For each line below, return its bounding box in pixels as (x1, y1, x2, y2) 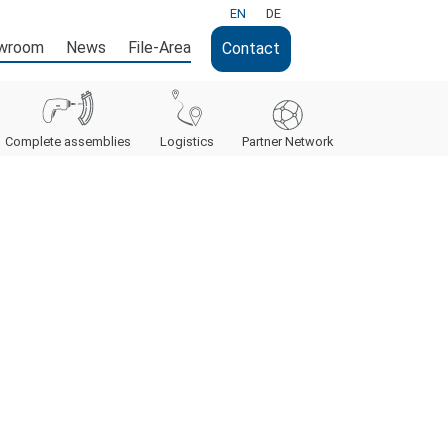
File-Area (127, 37, 191, 57)
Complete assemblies (5, 134, 132, 150)
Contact (221, 38, 280, 58)
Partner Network (242, 134, 334, 150)
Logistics (159, 134, 214, 150)
